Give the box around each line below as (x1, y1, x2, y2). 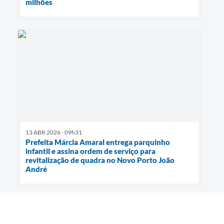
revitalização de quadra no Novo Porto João (25, 155, 174, 165)
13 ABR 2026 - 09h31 (25, 128, 82, 136)
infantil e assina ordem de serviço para (25, 146, 155, 156)
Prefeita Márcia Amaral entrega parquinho (25, 137, 170, 147)
